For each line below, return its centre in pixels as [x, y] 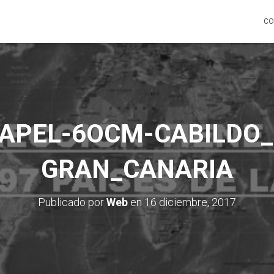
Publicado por [72, 202]
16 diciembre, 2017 [190, 202]
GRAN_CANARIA [137, 169]
